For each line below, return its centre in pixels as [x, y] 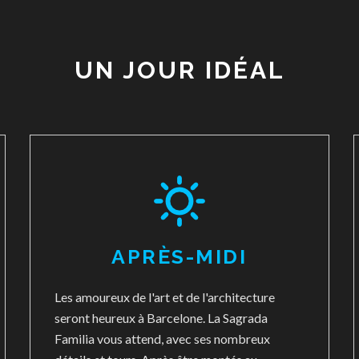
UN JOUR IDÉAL [179, 70]
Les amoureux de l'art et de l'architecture [165, 297]
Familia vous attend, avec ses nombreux [163, 339]
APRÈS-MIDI [179, 256]
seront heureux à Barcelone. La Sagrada [161, 318]
